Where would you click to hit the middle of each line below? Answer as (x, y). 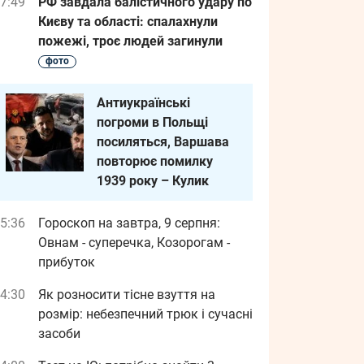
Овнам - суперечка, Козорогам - (134, 243)
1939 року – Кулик (153, 181)
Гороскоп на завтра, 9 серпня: (129, 223)
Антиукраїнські (143, 103)
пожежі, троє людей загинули (130, 41)
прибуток (67, 262)
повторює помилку (155, 161)
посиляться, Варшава (163, 142)
